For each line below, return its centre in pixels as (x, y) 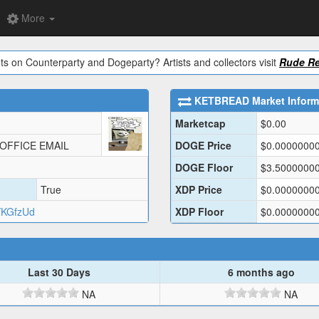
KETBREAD (222, 101)
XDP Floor (199, 212)
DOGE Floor (204, 168)
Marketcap (200, 124)
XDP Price (199, 190)
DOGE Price (203, 146)
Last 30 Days (59, 272)
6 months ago (261, 272)
